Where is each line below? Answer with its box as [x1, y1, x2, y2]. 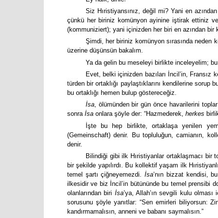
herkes [185, 110, 206, 118]
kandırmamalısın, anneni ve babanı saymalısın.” [67, 208, 203, 216]
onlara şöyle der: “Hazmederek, [93, 110, 185, 118]
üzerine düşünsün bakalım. [67, 47, 143, 54]
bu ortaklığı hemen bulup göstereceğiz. [67, 89, 177, 97]
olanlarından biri [67, 189, 115, 197]
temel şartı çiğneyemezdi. [67, 171, 145, 179]
